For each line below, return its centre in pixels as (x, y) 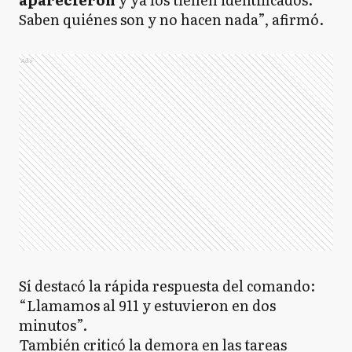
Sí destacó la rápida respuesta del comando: (167, 286)
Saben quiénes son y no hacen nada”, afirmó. (171, 20)
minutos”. (53, 325)
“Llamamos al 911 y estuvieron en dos (147, 306)
